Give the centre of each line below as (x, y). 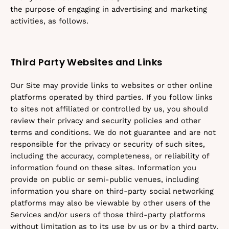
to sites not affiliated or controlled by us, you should (109, 109)
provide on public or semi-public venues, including (105, 179)
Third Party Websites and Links (86, 62)
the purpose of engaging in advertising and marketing (109, 9)
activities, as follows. (49, 21)
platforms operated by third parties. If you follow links (111, 97)
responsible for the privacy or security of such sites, (108, 144)
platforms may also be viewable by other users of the (110, 203)
